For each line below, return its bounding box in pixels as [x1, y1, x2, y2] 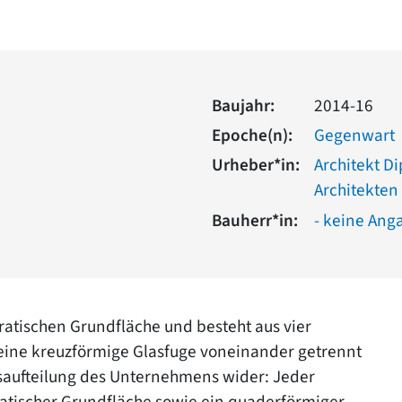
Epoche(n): [212, 122, 293, 148]
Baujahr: [212, 92, 275, 118]
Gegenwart [314, 122, 395, 148]
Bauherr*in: [212, 207, 298, 233]
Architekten [314, 177, 398, 203]
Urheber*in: [212, 152, 300, 178]
